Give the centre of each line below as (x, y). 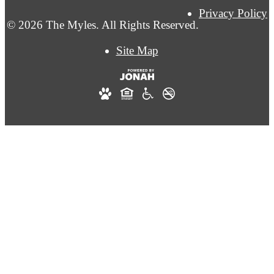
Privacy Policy (233, 13)
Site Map (137, 50)
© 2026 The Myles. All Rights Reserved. (103, 25)
